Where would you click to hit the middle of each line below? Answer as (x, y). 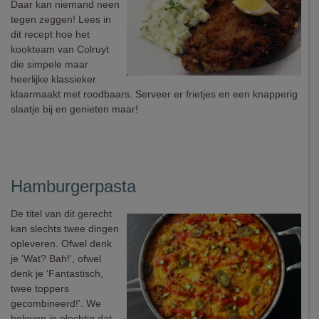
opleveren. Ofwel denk (61, 244)
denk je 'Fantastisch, (57, 273)
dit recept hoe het (50, 34)
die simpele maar (49, 64)
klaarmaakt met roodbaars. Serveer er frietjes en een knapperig (154, 94)
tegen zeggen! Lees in (61, 19)
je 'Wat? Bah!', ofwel (56, 258)
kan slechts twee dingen (65, 229)
